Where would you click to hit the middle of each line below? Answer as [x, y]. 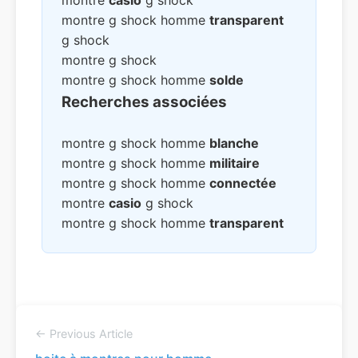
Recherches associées [144, 102]
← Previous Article [84, 334]
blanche [234, 143]
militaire [235, 163]
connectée [243, 183]
